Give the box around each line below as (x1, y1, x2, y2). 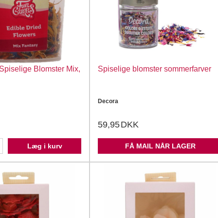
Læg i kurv (27, 142, 62, 150)
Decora (98, 98, 118, 105)
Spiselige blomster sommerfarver (98, 65, 211, 73)
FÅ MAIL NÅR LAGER (125, 142, 196, 150)
